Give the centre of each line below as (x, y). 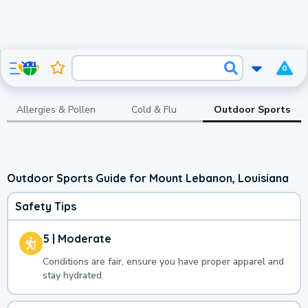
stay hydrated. (73, 276)
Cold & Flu (154, 109)
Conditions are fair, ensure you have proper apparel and (163, 262)
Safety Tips (46, 207)
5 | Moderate (77, 239)
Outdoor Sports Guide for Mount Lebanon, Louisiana (148, 178)
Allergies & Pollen (56, 109)
